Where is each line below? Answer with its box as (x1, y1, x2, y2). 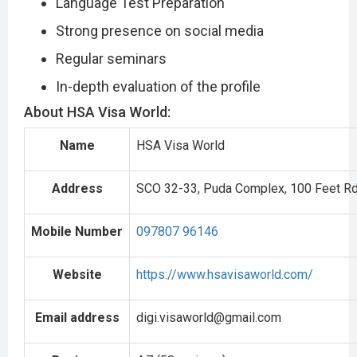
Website (52, 266, 102, 282)
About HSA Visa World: (24, 103, 171, 120)
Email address (34, 309, 120, 325)
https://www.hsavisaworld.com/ (136, 266, 313, 282)
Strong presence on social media (56, 22, 264, 39)
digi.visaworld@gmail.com (136, 309, 281, 325)
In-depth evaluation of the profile (56, 77, 261, 95)
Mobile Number (31, 223, 123, 239)
